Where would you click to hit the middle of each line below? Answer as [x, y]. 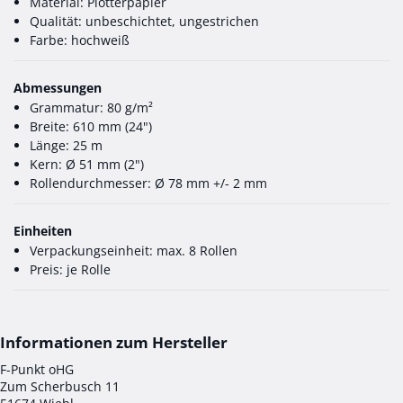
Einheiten [43, 230]
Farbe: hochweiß [80, 40]
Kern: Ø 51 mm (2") [87, 164]
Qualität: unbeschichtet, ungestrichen [144, 21]
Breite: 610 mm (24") [91, 126]
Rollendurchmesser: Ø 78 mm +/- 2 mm [148, 183]
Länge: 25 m [66, 145]
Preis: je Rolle [70, 269]
